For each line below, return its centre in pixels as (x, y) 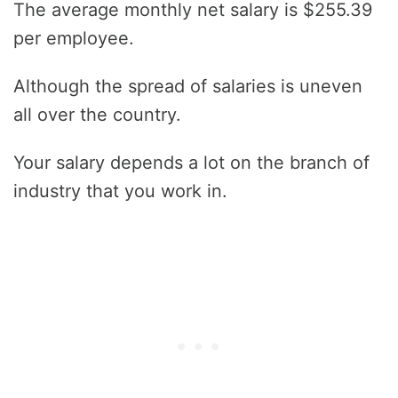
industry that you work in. (120, 191)
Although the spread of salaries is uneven (188, 86)
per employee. (74, 38)
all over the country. (97, 114)
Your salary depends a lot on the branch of (191, 162)
